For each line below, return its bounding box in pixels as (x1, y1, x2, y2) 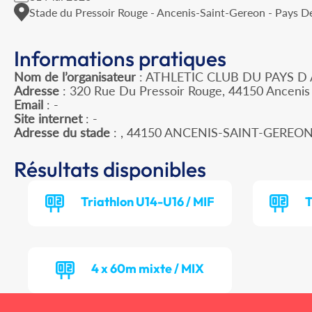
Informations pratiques (14, 45, 226, 72)
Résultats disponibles (14, 156, 206, 183)
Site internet (14, 111, 82, 127)
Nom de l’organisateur (14, 69, 136, 85)
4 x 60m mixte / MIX (91, 260, 205, 277)
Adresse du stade (14, 125, 110, 141)
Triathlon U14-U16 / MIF (81, 194, 215, 210)
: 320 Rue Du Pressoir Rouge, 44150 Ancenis (59, 83, 310, 99)
